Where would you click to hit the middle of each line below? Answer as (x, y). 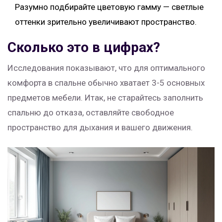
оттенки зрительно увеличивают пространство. (106, 22)
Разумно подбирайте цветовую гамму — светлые (109, 7)
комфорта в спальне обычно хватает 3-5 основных (106, 83)
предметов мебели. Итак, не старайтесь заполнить (105, 98)
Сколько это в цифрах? (84, 48)
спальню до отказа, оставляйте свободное (91, 113)
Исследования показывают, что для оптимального (106, 68)
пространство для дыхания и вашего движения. (100, 128)
